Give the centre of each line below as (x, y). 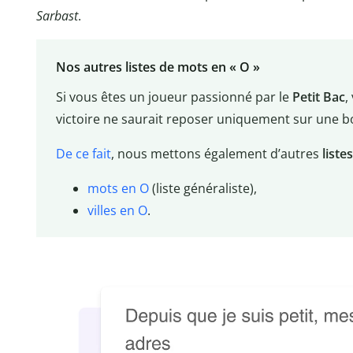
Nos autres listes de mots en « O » (158, 67)
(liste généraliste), (203, 188)
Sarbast (57, 16)
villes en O (117, 210)
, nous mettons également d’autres (216, 153)
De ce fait (83, 153)
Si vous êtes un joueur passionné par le (174, 97)
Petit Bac (318, 97)
